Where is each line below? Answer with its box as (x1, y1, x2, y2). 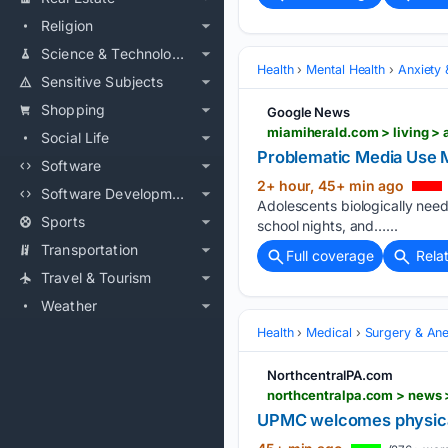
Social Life (41, 129, 110, 146)
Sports (41, 213, 85, 230)
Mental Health (306, 61, 386, 77)
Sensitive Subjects (41, 73, 164, 90)
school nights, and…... (257, 216, 398, 234)
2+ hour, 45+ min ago (257, 176, 408, 194)
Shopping (41, 101, 106, 118)
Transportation (41, 241, 138, 258)
